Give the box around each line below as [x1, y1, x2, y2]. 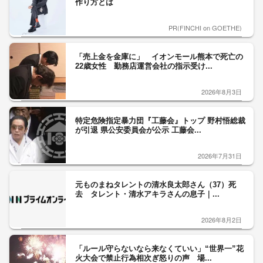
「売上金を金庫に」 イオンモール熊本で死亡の [75, 52, 243, 61]
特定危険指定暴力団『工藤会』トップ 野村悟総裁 [75, 116, 245, 125]
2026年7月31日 [198, 151, 242, 160]
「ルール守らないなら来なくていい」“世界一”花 [75, 244, 244, 253]
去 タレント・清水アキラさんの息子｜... [75, 190, 220, 198]
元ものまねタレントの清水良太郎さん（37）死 [75, 180, 236, 189]
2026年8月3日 [201, 87, 242, 96]
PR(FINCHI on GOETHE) [168, 23, 242, 32]
